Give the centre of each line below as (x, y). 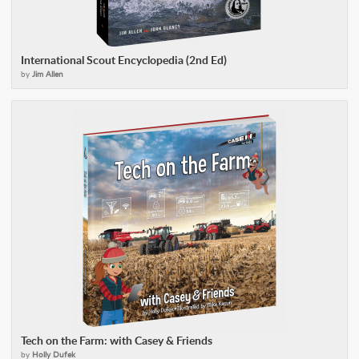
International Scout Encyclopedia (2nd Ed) (124, 60)
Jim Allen (48, 74)
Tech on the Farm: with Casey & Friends (117, 340)
